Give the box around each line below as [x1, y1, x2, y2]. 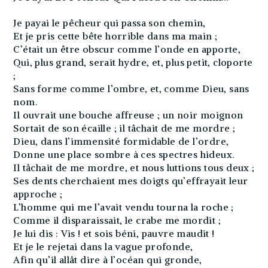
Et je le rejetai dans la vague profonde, [13, 240, 193, 253]
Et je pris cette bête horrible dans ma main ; [13, 30, 218, 42]
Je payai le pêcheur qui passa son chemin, [13, 17, 206, 29]
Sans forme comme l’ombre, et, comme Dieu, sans [13, 83, 249, 95]
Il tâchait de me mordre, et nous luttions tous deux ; [13, 162, 255, 174]
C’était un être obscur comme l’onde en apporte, [13, 43, 241, 56]
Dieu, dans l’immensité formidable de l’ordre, [13, 135, 229, 148]
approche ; [13, 188, 63, 200]
